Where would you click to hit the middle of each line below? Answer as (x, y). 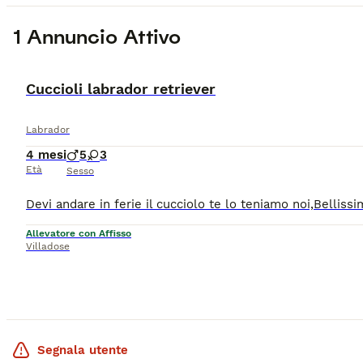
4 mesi (46, 155)
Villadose (48, 247)
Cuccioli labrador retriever (121, 89)
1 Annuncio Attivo (97, 37)
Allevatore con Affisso (79, 234)
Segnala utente (83, 350)
